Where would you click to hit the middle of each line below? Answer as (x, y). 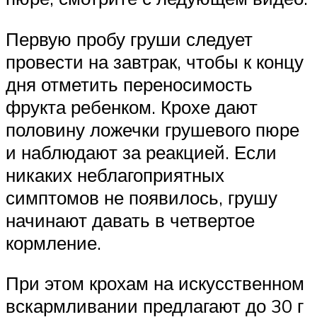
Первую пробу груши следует (129, 39)
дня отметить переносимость (129, 84)
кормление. (53, 242)
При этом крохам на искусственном (155, 283)
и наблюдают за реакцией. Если (141, 152)
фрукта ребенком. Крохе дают (132, 106)
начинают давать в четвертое (130, 220)
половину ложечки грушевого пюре (152, 129)
